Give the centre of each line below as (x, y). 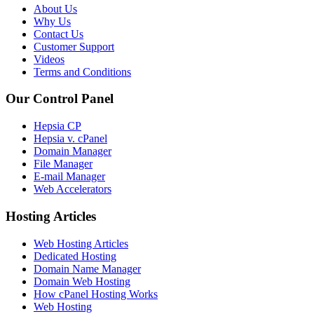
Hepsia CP (57, 126)
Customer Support (74, 46)
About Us (55, 8)
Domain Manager (73, 151)
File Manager (63, 164)
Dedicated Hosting (75, 256)
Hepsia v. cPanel (70, 139)
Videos (49, 59)
